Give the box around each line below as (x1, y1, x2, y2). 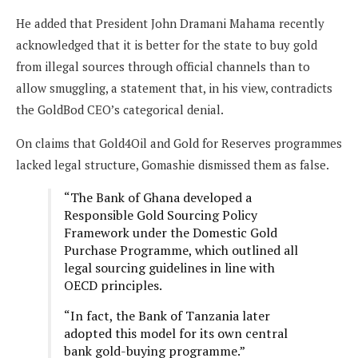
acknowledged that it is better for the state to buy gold (16, 36, 317, 53)
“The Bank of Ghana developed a (64, 188, 252, 206)
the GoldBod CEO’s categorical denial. (16, 101, 224, 117)
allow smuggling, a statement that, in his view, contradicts (16, 79, 332, 96)
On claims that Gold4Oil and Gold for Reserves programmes (16, 134, 342, 151)
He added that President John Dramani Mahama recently (16, 14, 324, 31)
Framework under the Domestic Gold (64, 223, 277, 241)
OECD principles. (64, 276, 162, 294)
